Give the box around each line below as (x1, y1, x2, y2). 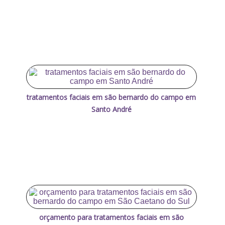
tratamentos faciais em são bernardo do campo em (27, 92, 196, 102)
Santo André (91, 104, 132, 114)
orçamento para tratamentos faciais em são (39, 212, 184, 222)
